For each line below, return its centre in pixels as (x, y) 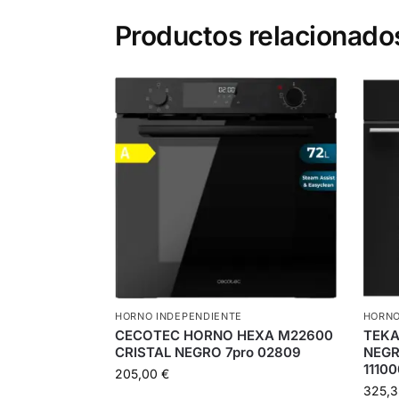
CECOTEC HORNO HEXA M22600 (224, 336)
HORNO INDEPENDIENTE (179, 317)
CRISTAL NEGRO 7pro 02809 (208, 353)
